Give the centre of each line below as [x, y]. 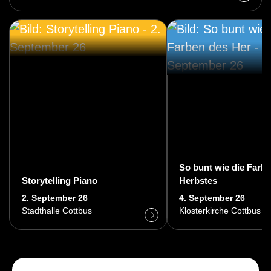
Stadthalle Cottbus [57, 211]
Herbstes [198, 180]
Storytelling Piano [60, 180]
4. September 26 [212, 198]
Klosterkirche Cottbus [220, 211]
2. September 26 [55, 198]
